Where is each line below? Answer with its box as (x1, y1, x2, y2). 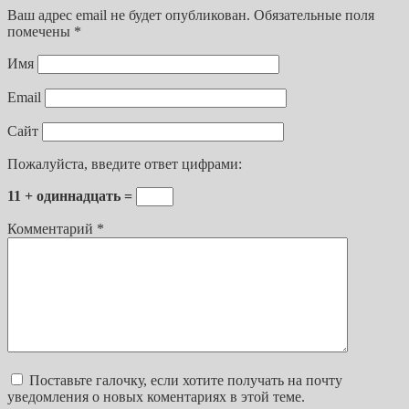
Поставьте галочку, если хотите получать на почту (29, 372, 342, 389)
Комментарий (7, 221, 97, 237)
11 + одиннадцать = (7, 188, 136, 204)
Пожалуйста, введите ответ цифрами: (7, 156, 242, 173)
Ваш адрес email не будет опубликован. (7, 7, 250, 24)
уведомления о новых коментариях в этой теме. (7, 389, 305, 405)
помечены (7, 24, 74, 40)
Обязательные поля (254, 7, 374, 24)
